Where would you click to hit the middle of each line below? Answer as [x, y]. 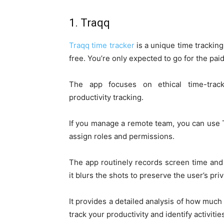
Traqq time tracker [102, 45]
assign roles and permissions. [122, 136]
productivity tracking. [106, 97]
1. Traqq [89, 23]
